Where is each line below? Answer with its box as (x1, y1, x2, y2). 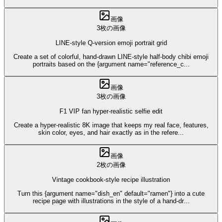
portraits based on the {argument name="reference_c (32, 60, 184, 68)
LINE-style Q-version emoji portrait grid (55, 39, 167, 47)
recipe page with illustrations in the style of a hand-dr (32, 197, 184, 205)
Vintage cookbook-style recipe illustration (52, 175, 170, 183)
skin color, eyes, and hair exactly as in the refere (38, 129, 178, 137)
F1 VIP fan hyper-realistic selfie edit (59, 107, 163, 115)
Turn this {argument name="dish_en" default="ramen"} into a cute (17, 190, 205, 198)
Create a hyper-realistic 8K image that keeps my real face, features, (13, 121, 209, 129)
